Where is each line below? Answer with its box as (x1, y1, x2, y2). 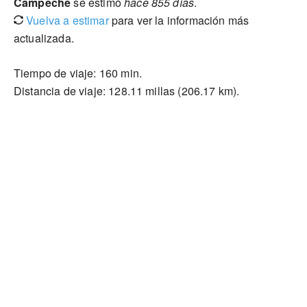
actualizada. (14, 30, 74, 46)
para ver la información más (108, 12, 249, 28)
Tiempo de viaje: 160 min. (14, 65, 142, 81)
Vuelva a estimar (23, 12, 109, 28)
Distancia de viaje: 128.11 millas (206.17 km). (14, 83, 240, 99)
